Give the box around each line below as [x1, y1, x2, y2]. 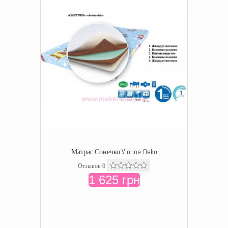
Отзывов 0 [78, 162, 105, 169]
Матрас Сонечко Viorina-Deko [71, 147, 157, 156]
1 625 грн [88, 173, 140, 187]
